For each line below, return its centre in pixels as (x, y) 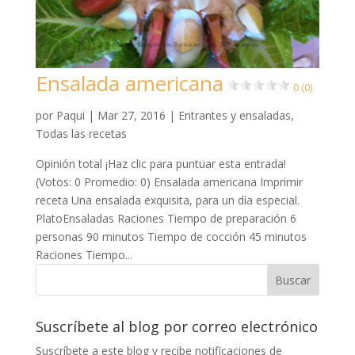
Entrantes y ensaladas (234, 115)
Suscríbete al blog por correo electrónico (176, 326)
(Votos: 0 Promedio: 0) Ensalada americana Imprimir (169, 181)
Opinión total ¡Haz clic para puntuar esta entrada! (160, 163)
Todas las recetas (81, 133)
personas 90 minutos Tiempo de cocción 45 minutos (171, 236)
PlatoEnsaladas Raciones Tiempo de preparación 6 (166, 218)
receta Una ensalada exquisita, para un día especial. (167, 200)
